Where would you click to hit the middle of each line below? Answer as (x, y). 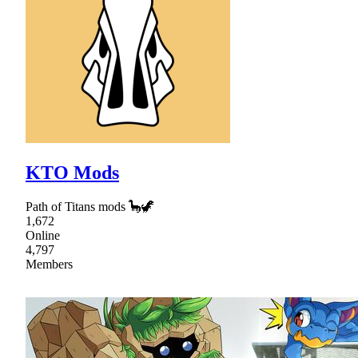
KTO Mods (72, 172)
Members (49, 264)
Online (43, 235)
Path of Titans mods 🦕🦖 (90, 206)
